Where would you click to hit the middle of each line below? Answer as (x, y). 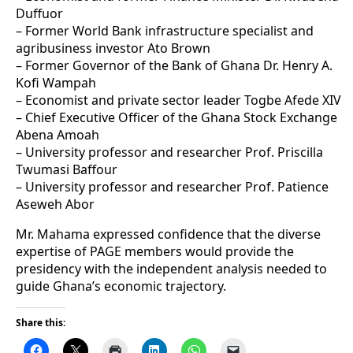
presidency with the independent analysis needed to (171, 269)
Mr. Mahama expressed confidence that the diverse (168, 234)
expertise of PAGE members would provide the (155, 252)
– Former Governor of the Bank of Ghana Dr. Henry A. (174, 66)
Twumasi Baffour (67, 170)
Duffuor (39, 14)
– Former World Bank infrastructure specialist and (165, 31)
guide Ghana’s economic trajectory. (121, 286)
